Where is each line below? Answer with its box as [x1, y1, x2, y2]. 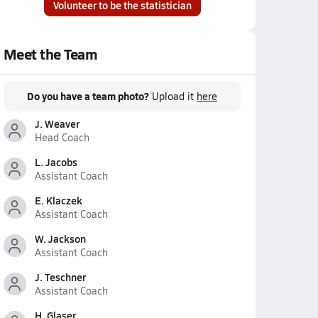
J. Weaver [34, 116, 79, 131]
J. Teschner [34, 270, 86, 284]
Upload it [152, 89, 197, 103]
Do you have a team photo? [27, 89, 149, 103]
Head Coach [34, 131, 89, 144]
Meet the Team [3, 44, 98, 64]
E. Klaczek [34, 193, 82, 207]
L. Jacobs [34, 155, 77, 169]
